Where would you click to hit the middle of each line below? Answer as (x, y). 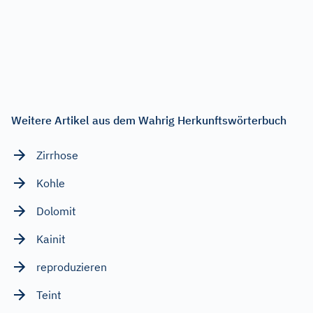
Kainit (51, 239)
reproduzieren (72, 267)
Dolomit (56, 211)
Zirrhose (57, 155)
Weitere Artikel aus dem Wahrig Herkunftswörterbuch (149, 120)
